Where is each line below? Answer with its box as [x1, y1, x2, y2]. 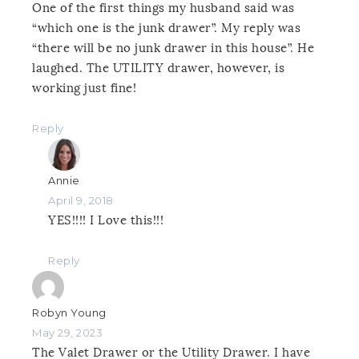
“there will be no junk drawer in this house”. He [32, 40, 314, 55]
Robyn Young [32, 305, 107, 319]
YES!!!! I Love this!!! [48, 212, 163, 228]
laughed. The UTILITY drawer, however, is [32, 60, 284, 75]
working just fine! [32, 80, 136, 95]
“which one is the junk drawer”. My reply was [32, 20, 301, 35]
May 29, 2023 [32, 325, 103, 339]
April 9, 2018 [48, 193, 114, 207]
